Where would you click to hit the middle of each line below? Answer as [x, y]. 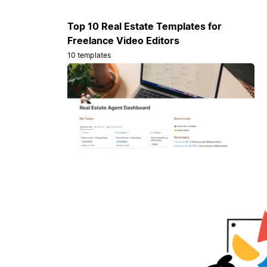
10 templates [89, 55]
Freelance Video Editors [123, 41]
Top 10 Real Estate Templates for [144, 27]
